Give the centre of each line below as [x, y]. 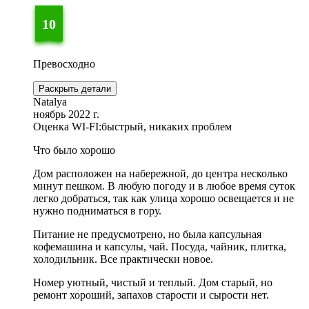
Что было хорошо [74, 150]
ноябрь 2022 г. [66, 114]
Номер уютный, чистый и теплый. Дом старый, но [153, 283]
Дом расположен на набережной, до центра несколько [160, 174]
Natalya [50, 102]
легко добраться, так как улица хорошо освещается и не [163, 199]
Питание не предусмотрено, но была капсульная [147, 235]
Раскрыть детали [75, 89]
